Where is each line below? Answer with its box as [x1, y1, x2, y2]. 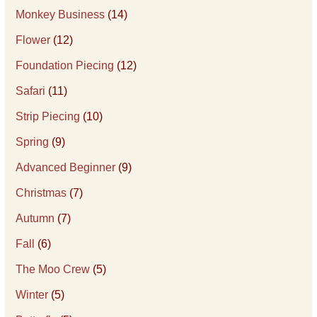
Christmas [16, 187, 67, 199]
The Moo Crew [16, 263, 91, 275]
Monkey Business [16, 8, 105, 21]
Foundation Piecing [16, 59, 115, 71]
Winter [16, 289, 49, 301]
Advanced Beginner [16, 161, 116, 173]
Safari [16, 85, 46, 97]
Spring [16, 136, 50, 148]
